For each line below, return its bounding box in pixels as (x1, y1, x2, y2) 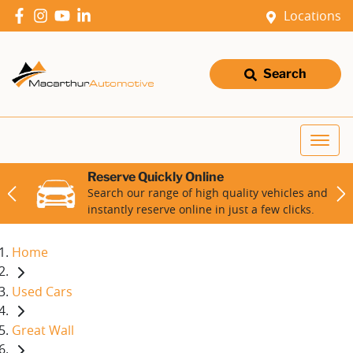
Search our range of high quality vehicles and (87, 185, 328, 200)
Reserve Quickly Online (87, 169, 224, 184)
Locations (284, 7, 341, 24)
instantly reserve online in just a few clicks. (87, 202, 314, 217)
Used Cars (12, 282, 72, 300)
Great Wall (12, 321, 74, 340)
